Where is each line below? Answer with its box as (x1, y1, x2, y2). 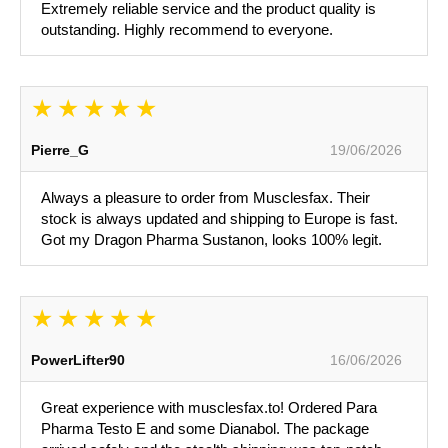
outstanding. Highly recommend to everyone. (41, 21, 333, 39)
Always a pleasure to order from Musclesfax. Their (41, 189, 370, 207)
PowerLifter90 (31, 352, 125, 369)
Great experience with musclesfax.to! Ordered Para (41, 399, 377, 417)
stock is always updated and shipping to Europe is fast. (41, 210, 398, 228)
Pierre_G (31, 142, 89, 159)
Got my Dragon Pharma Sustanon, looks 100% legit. (41, 231, 382, 249)
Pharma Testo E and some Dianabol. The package (41, 420, 369, 438)
